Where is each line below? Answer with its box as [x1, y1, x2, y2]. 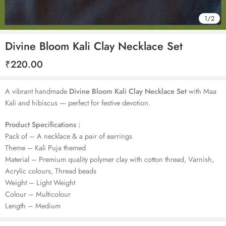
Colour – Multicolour [5, 188, 71, 199]
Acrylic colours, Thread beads [5, 165, 96, 176]
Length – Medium [5, 200, 61, 211]
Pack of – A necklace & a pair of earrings [5, 130, 132, 141]
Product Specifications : [5, 119, 80, 130]
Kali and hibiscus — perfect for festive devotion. [5, 97, 150, 108]
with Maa [187, 86, 216, 96]
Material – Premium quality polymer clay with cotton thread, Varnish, [5, 153, 214, 164]
